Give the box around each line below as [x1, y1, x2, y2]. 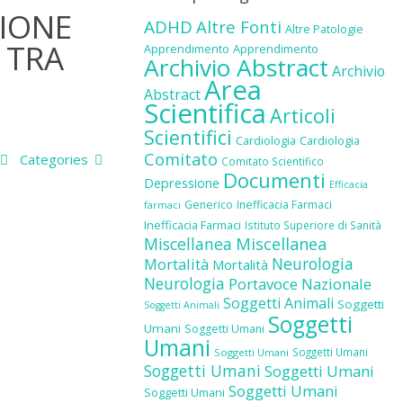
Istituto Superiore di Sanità [244, 218, 381, 232]
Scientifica [143, 95, 266, 131]
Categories [19, 150, 92, 168]
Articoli [269, 103, 336, 129]
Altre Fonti [195, 15, 282, 38]
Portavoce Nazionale [228, 273, 372, 294]
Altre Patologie [284, 21, 363, 37]
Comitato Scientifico [220, 154, 324, 168]
